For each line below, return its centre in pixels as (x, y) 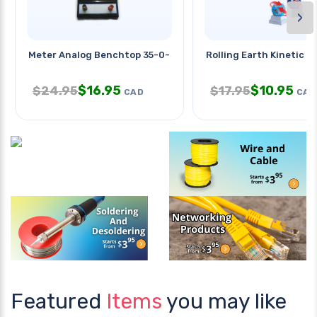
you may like (226, 301)
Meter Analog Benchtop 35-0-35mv (111, 54)
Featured (58, 301)
